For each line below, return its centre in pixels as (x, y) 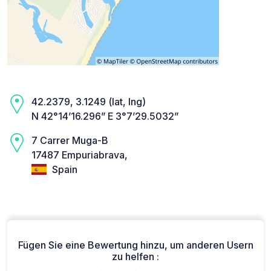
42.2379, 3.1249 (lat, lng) (89, 101)
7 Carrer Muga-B (70, 140)
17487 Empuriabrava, (80, 155)
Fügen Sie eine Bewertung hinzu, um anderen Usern (135, 245)
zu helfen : (135, 257)
